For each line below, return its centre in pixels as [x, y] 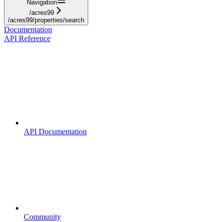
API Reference [27, 38]
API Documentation [55, 131]
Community [42, 217]
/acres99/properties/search [46, 20]
